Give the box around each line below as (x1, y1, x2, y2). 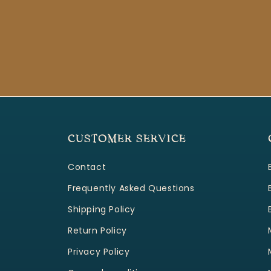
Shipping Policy (68, 203, 135, 216)
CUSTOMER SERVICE (68, 134, 186, 145)
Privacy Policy (68, 246, 130, 258)
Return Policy (68, 224, 127, 237)
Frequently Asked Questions (68, 182, 195, 195)
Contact (68, 161, 106, 174)
